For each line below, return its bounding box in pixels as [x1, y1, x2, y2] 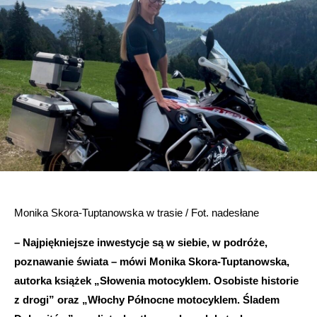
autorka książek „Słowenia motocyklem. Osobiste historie [14, 274, 299, 287]
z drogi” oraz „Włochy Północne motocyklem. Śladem [14, 293, 279, 306]
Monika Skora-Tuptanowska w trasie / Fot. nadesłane [14, 206, 259, 219]
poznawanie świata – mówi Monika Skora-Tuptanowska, [14, 255, 289, 267]
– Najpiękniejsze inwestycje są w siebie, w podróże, [14, 236, 267, 248]
